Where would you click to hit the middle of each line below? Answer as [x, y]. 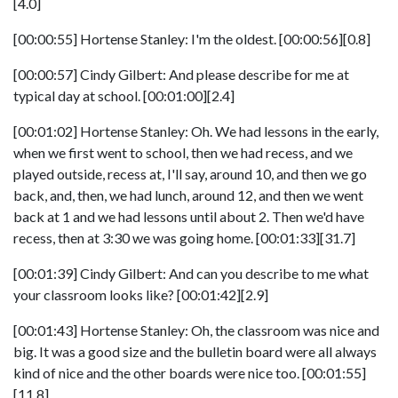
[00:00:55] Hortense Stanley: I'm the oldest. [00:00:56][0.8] [192, 39]
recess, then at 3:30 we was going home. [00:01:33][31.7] [184, 238]
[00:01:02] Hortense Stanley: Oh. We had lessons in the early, [196, 131]
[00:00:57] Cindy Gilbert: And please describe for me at [181, 74]
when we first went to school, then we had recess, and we [183, 152]
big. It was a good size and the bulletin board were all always [195, 351]
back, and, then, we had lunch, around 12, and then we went [188, 195]
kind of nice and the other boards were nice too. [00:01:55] [190, 373]
